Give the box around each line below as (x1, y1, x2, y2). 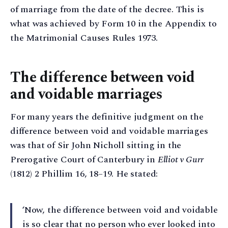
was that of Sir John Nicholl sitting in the (10, 138, 182, 152)
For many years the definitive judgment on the (10, 109, 204, 124)
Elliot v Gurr (157, 152, 204, 166)
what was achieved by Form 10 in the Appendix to (10, 17, 217, 31)
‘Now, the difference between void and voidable (22, 203, 218, 217)
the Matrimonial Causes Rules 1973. (10, 31, 158, 45)
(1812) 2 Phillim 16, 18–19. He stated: (10, 166, 158, 181)
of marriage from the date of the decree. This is (10, 3, 204, 17)
